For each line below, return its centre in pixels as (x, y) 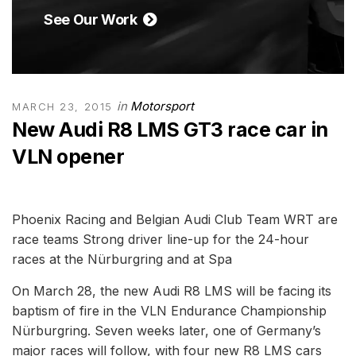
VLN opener (68, 157)
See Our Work (93, 19)
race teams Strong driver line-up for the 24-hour (161, 239)
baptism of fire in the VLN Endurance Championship (169, 311)
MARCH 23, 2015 (62, 106)
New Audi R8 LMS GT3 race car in (170, 130)
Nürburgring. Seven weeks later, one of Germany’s (166, 331)
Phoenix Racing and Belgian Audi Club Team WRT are (175, 219)
